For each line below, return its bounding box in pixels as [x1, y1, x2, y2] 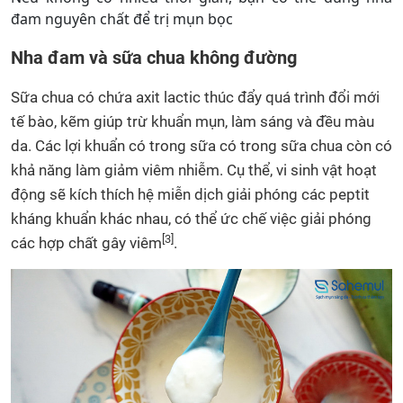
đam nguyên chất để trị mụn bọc [11, 9, 233, 30]
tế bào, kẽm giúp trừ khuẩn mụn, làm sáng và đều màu [11, 112, 374, 131]
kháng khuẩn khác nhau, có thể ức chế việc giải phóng [11, 210, 372, 228]
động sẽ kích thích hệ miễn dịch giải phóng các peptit [11, 185, 370, 204]
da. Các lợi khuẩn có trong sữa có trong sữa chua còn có [11, 137, 392, 156]
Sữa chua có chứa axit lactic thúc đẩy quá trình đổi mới [11, 88, 380, 107]
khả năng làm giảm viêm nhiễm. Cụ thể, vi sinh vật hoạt [11, 161, 377, 180]
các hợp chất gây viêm [11, 234, 162, 253]
